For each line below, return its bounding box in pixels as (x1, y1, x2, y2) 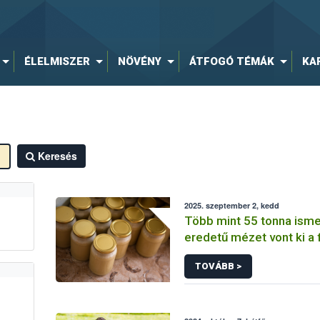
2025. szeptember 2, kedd (184, 200, 280, 211)
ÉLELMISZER (24, 55, 90, 68)
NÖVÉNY (117, 55, 161, 68)
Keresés (37, 149, 77, 163)
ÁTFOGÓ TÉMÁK (189, 55, 274, 68)
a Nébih (184, 246, 226, 261)
